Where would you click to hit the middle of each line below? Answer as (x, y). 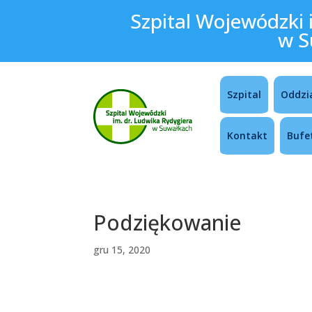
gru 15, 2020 (122, 250)
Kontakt (248, 135)
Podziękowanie (167, 223)
